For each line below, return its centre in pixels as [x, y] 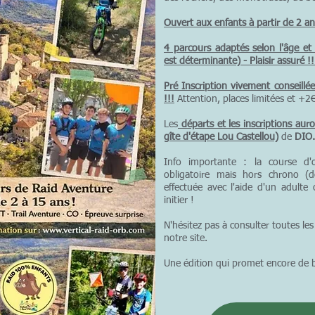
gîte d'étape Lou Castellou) [221, 137]
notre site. [186, 238]
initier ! [179, 200]
